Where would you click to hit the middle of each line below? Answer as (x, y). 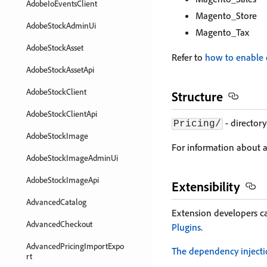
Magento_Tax (222, 32)
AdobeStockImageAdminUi (72, 158)
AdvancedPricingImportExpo (75, 246)
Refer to (188, 57)
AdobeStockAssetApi (60, 69)
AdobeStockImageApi (63, 180)
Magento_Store (226, 15)
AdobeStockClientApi (62, 114)
